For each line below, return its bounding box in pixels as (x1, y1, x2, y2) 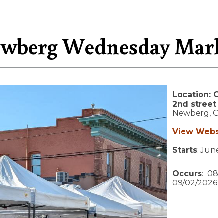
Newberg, (172, 109, 213, 118)
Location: (172, 90, 213, 99)
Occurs (172, 169, 202, 178)
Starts (172, 145, 197, 155)
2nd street (172, 99, 216, 109)
